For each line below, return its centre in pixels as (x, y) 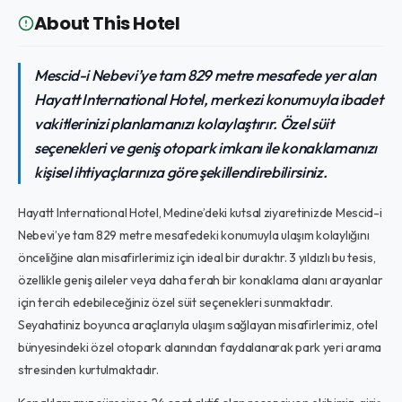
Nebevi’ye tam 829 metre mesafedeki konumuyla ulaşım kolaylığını (193, 235)
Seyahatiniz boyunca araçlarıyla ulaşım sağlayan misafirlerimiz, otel (197, 325)
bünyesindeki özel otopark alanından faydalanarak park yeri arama (199, 347)
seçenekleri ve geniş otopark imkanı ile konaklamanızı (205, 148)
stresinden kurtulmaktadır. (88, 370)
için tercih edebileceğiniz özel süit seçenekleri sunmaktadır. (175, 302)
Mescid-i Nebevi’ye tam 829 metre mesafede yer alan (205, 75)
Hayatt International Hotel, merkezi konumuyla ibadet (208, 99)
